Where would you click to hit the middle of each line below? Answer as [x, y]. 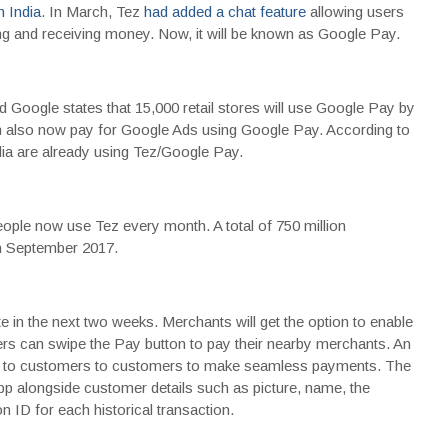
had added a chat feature [224, 11]
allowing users [354, 11]
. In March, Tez [92, 11]
